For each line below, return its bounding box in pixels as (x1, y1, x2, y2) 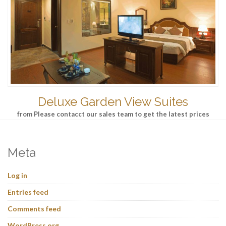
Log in (8, 171, 27, 180)
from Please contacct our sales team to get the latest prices (17, 110, 209, 119)
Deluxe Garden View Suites (38, 94, 188, 109)
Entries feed (8, 188, 48, 197)
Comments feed (8, 204, 61, 213)
